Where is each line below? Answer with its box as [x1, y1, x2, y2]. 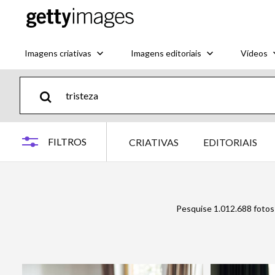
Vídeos [241, 47, 268, 58]
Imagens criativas [25, 47, 91, 58]
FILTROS [48, 136, 87, 147]
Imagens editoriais [131, 47, 201, 58]
